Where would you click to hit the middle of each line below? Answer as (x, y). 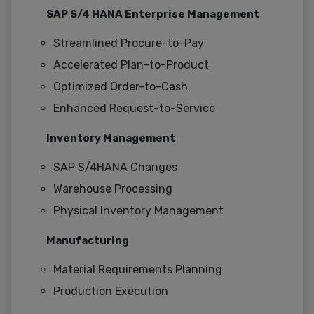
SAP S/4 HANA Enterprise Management (153, 14)
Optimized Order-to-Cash (121, 87)
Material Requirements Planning (138, 270)
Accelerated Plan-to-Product (131, 65)
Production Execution (111, 292)
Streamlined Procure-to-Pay (129, 43)
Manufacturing (88, 241)
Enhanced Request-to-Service (134, 109)
